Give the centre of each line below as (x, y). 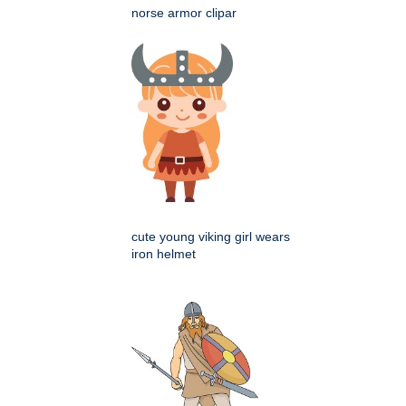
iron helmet (164, 253)
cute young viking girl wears (211, 236)
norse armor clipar (184, 12)
